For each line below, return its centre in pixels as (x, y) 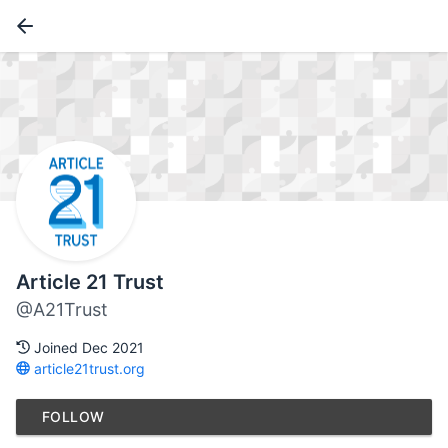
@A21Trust (62, 310)
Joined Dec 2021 (87, 348)
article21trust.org (87, 369)
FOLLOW (73, 417)
